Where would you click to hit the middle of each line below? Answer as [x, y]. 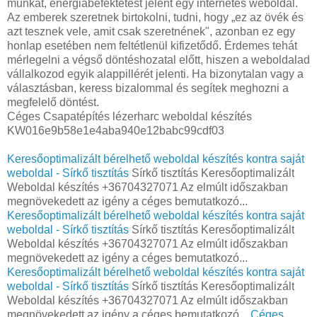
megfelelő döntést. [53, 103]
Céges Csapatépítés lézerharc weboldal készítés [129, 117]
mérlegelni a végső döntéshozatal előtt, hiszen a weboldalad [158, 60]
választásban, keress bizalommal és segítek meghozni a [148, 88]
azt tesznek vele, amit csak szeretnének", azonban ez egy [151, 32]
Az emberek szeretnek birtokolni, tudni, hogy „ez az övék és [155, 18]
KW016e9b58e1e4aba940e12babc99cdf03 [116, 131]
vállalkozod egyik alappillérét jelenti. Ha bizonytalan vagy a [155, 74]
